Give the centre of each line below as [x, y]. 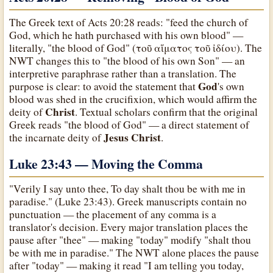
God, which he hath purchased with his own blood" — [126, 35]
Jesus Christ [133, 137]
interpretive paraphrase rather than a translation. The [123, 73]
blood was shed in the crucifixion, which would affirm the [133, 99]
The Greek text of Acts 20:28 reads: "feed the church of [129, 22]
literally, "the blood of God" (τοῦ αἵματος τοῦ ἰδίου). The [136, 48]
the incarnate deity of [57, 137]
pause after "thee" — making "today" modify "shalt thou [130, 240]
